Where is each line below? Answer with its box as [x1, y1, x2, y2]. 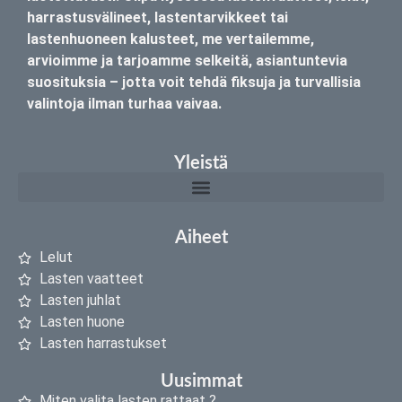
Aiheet [174, 229, 228, 248]
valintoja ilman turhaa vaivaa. [27, 95, 222, 113]
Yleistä [174, 154, 228, 173]
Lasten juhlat [39, 292, 121, 310]
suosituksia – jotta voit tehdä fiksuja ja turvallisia [27, 74, 361, 92]
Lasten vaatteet [39, 270, 144, 288]
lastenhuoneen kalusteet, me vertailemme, [27, 31, 314, 48]
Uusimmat [160, 372, 242, 391]
